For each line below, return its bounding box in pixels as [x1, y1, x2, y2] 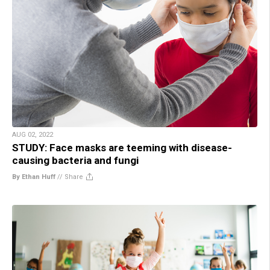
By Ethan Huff [12, 173, 55, 181]
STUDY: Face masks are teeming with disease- [12, 142, 232, 154]
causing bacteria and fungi [12, 154, 139, 167]
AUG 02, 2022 [12, 131, 53, 139]
